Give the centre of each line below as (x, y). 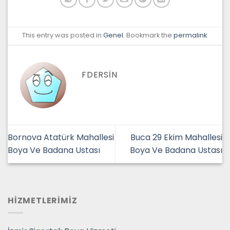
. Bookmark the (148, 35)
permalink (190, 35)
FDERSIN (100, 75)
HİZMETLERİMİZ (43, 200)
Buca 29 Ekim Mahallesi (176, 138)
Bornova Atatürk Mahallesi (61, 138)
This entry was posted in (62, 35)
